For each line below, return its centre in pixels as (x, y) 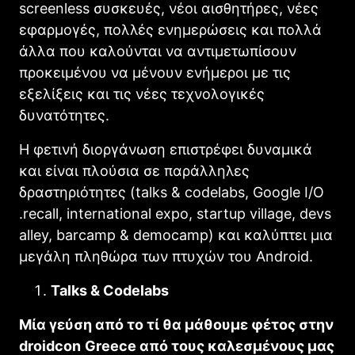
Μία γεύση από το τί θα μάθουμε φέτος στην (176, 324)
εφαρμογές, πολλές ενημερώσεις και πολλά (170, 29)
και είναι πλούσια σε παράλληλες (134, 170)
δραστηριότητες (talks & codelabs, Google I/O (172, 192)
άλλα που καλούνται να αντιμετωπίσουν (158, 51)
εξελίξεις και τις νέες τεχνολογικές (142, 94)
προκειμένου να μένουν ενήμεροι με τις (155, 72)
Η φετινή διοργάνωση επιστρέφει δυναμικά (166, 149)
